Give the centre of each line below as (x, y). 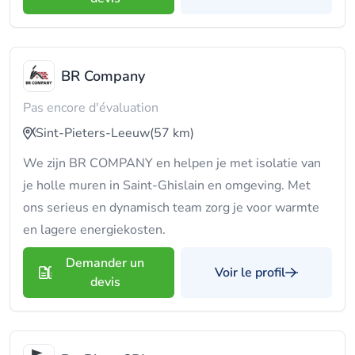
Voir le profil (250, 273)
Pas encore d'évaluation (91, 108)
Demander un (105, 263)
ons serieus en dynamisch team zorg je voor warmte (171, 208)
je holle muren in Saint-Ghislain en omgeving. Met (167, 185)
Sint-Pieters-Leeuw (93, 133)
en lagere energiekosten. (94, 230)
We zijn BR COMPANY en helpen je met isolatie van (172, 163)
